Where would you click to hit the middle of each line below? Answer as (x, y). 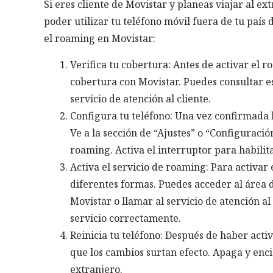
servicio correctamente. (125, 218)
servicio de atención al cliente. (140, 99)
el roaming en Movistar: (100, 39)
